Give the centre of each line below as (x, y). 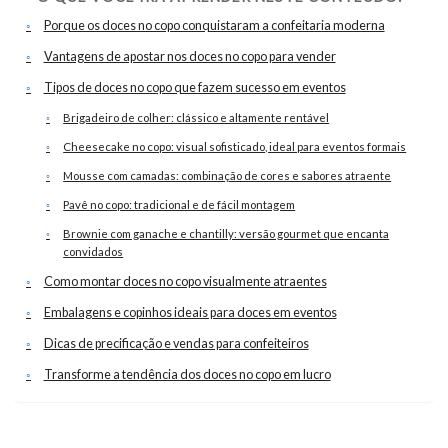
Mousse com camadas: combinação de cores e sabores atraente (227, 175)
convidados (93, 251)
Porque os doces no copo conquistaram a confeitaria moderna (214, 25)
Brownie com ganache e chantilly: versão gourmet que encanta (226, 233)
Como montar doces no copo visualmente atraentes (185, 281)
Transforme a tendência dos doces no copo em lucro (187, 374)
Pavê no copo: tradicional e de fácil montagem (179, 204)
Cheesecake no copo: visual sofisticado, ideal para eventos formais (235, 146)
